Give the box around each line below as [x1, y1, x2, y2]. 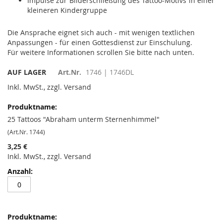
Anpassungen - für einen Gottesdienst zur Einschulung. [7, 38, 192, 47]
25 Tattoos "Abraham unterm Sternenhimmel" [7, 114, 160, 124]
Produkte [7, 102, 37, 111]
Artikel [7, 121, 28, 131]
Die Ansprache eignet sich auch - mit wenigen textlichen [7, 28, 195, 37]
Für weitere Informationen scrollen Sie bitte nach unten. [7, 48, 194, 57]
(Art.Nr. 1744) [7, 128, 45, 136]
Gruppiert [7, 92, 40, 101]
